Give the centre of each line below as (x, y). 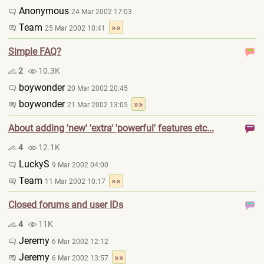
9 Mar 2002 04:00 (80, 165)
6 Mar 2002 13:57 (82, 258)
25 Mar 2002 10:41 (77, 28)
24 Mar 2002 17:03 (101, 12)
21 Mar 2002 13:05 (99, 105)
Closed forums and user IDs (65, 205)
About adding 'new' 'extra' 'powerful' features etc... (111, 128)
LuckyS (34, 164)
